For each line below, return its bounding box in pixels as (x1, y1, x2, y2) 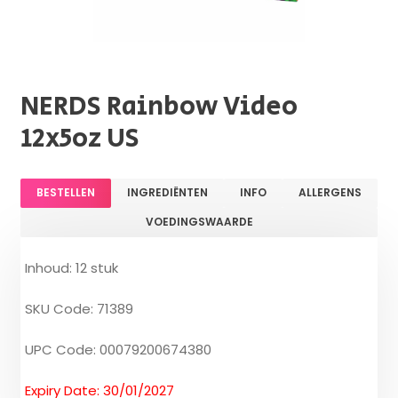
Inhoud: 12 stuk (25, 258, 119, 277)
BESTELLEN (36, 184, 96, 200)
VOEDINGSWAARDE (145, 213, 253, 229)
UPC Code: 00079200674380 (25, 339, 212, 359)
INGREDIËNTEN (127, 184, 209, 200)
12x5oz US (20, 118, 140, 158)
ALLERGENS (298, 184, 362, 200)
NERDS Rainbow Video (20, 86, 298, 126)
